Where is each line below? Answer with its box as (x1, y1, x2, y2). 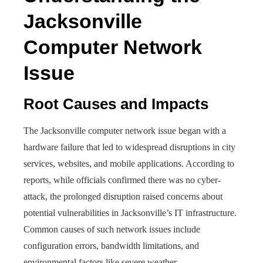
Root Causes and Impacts (23, 95, 208, 113)
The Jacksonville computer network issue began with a (23, 126, 226, 136)
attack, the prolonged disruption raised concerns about (23, 191, 222, 201)
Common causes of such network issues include (23, 224, 200, 234)
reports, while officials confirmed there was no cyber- (23, 175, 221, 185)
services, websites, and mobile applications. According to (23, 159, 234, 168)
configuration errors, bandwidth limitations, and (23, 241, 199, 251)
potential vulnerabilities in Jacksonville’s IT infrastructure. (23, 208, 237, 218)
